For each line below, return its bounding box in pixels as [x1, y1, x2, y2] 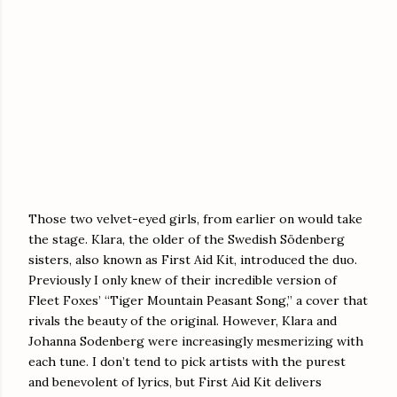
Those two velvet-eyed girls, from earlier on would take [28, 210, 362, 227]
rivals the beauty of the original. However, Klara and [28, 312, 337, 329]
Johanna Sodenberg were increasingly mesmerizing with [28, 332, 363, 349]
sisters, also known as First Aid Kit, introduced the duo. [28, 251, 357, 268]
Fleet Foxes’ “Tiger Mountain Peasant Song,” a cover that [28, 292, 368, 308]
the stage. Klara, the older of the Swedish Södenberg [28, 230, 345, 247]
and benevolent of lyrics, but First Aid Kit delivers [28, 373, 322, 390]
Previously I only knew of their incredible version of [28, 271, 337, 288]
